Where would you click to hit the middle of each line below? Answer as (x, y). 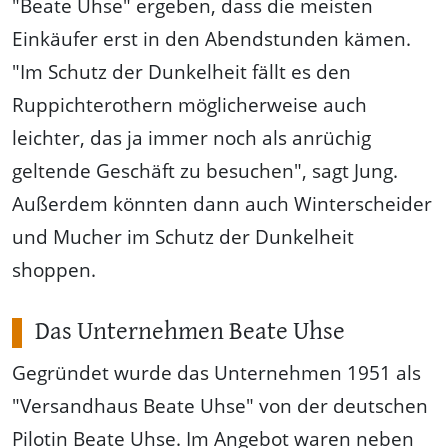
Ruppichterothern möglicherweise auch (189, 104)
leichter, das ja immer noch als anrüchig (191, 137)
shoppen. (54, 269)
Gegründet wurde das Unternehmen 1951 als (216, 372)
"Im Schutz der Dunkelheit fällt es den (181, 71)
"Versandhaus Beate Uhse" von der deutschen (220, 405)
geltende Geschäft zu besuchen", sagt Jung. (205, 170)
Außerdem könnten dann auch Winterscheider (222, 203)
